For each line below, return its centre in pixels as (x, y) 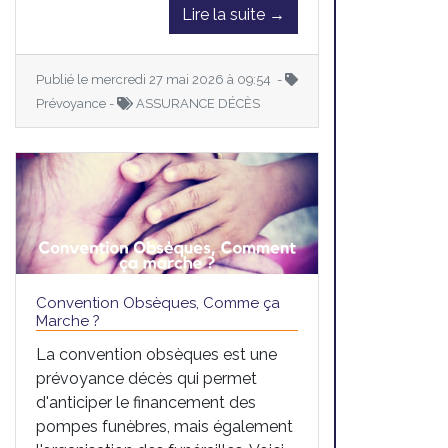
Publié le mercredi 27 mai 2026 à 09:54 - (160, 80)
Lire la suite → (233, 15)
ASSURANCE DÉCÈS (196, 104)
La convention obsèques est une (156, 355)
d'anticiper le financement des (146, 403)
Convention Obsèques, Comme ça (158, 303)
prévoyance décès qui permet (146, 379)
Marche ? (68, 321)
